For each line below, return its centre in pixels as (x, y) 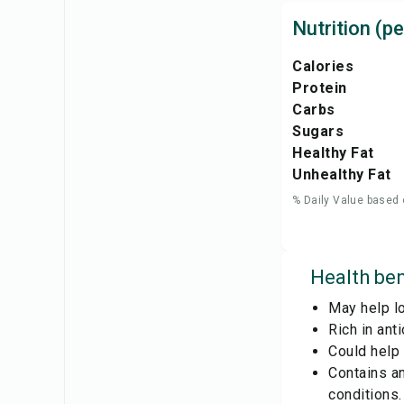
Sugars (318, 131)
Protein (320, 88)
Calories (323, 66)
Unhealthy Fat (342, 174)
